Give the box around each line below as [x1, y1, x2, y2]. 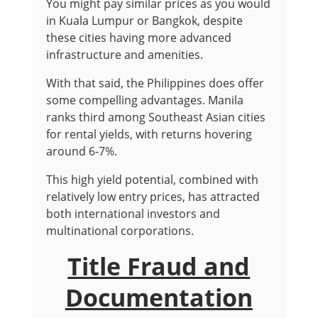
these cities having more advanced [45, 30, 231, 45]
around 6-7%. [45, 143, 117, 159]
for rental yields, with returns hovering [45, 126, 252, 142]
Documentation [65, 281, 253, 314]
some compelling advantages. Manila [45, 92, 243, 108]
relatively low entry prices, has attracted [45, 189, 260, 204]
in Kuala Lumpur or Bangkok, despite [45, 13, 243, 28]
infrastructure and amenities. [45, 47, 203, 62]
